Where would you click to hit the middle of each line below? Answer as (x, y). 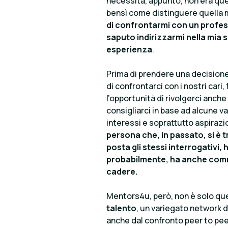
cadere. (123, 171)
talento (121, 208)
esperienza (129, 49)
